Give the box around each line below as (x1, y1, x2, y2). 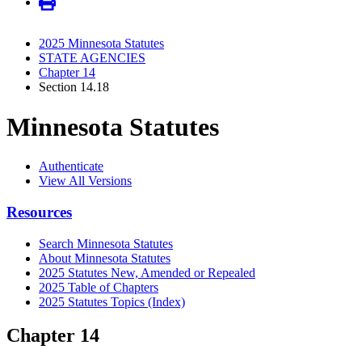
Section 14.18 (39, 80, 109, 95)
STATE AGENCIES (39, 51, 145, 65)
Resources (6, 203, 72, 221)
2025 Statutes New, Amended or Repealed (39, 265, 255, 280)
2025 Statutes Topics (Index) (39, 294, 185, 309)
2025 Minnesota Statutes (39, 36, 164, 51)
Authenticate (39, 159, 103, 174)
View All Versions (39, 174, 132, 188)
